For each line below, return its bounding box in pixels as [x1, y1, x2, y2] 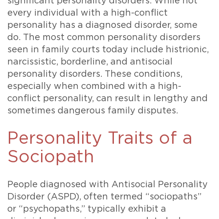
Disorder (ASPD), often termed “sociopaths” [7, 193, 201, 202]
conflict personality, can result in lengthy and [7, 94, 208, 104]
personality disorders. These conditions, [7, 70, 182, 79]
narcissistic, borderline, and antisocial [7, 58, 173, 67]
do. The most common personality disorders [7, 33, 200, 43]
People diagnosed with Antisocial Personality [7, 180, 208, 190]
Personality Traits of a [7, 130, 193, 148]
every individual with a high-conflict [7, 9, 168, 18]
